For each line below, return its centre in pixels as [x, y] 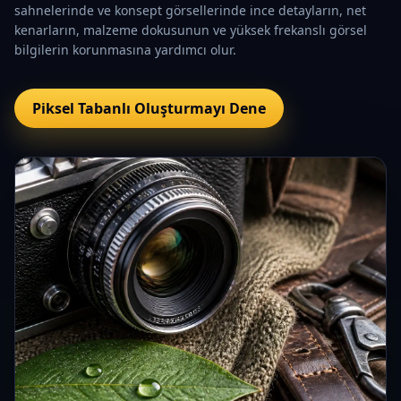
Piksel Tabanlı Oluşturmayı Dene [149, 108]
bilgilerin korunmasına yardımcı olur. [125, 49]
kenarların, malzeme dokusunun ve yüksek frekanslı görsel [191, 30]
